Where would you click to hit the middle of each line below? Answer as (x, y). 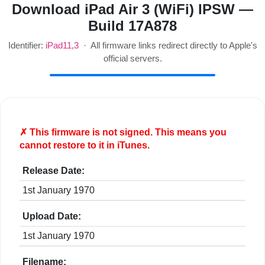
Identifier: (27, 46)
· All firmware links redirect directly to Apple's (168, 46)
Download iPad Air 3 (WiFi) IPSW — (132, 9)
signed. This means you (172, 132)
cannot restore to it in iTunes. (85, 146)
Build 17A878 (132, 26)
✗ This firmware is (61, 132)
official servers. (132, 59)
